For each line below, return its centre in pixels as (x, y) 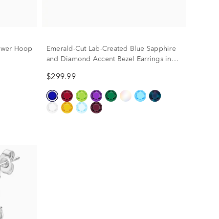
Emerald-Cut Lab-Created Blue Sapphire (111, 49)
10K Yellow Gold (74, 69)
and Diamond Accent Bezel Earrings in (109, 59)
